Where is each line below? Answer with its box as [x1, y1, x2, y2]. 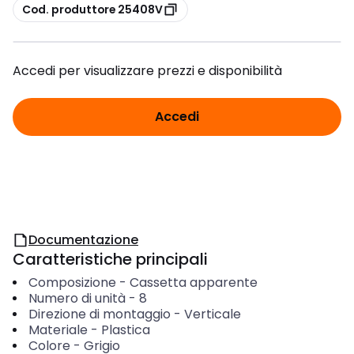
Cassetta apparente [129, 273, 258, 292]
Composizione [28, 273, 116, 292]
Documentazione [28, 231, 138, 249]
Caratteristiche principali [13, 248, 208, 270]
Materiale [28, 321, 88, 339]
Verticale [183, 305, 241, 323]
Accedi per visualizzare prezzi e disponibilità [13, 62, 282, 80]
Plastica [100, 321, 150, 339]
